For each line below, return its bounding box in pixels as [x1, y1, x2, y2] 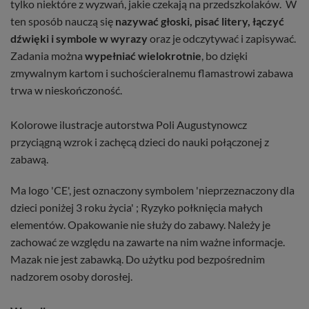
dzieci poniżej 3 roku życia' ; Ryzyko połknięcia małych [10, 200, 263, 214]
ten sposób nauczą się [10, 14, 115, 28]
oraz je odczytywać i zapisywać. [148, 31, 296, 45]
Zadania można [10, 48, 85, 62]
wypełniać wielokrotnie [85, 48, 201, 62]
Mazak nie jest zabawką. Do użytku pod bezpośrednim [10, 252, 265, 266]
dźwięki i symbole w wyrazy [10, 31, 148, 45]
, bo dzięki [201, 48, 248, 62]
